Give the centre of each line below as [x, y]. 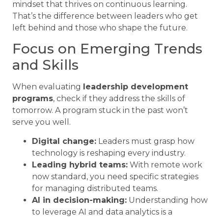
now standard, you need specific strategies [115, 176]
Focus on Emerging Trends [107, 49]
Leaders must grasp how [145, 141]
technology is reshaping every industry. [109, 153]
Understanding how [167, 200]
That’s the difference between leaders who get [105, 16]
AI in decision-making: [79, 200]
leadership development [136, 87]
